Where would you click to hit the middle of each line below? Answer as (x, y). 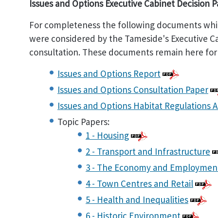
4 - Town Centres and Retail (139, 183)
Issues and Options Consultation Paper (133, 90)
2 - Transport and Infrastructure (148, 151)
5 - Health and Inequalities (137, 200)
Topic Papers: (83, 122)
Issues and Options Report (109, 73)
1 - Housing (107, 135)
